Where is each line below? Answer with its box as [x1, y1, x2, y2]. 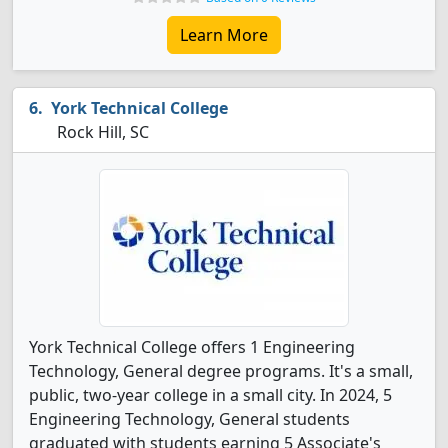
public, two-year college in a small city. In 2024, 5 [29, 384, 392, 406]
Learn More [180, 24, 268, 46]
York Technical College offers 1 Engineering [29, 336, 355, 358]
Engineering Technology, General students [29, 408, 350, 430]
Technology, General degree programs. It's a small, [29, 360, 413, 382]
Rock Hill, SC [53, 121, 149, 143]
